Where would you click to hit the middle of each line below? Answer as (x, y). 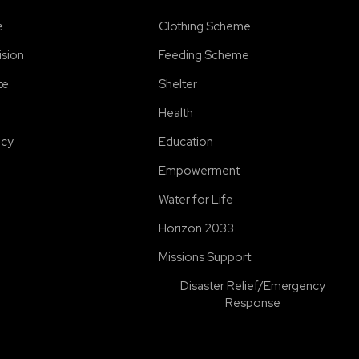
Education (186, 142)
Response (253, 303)
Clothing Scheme (204, 26)
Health (175, 113)
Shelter (177, 84)
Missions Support (204, 257)
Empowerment (199, 171)
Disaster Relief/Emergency (253, 286)
